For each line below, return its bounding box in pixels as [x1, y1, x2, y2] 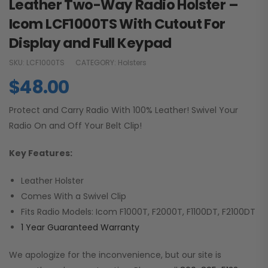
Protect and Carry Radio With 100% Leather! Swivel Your [9, 104, 238, 117]
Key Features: [9, 147, 72, 160]
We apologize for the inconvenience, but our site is [9, 249, 221, 261]
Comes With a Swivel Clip [21, 190, 126, 203]
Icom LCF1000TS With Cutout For [9, 14, 226, 34]
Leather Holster [21, 175, 84, 187]
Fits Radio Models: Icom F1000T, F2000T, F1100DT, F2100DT [21, 206, 255, 218]
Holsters [118, 57, 147, 68]
